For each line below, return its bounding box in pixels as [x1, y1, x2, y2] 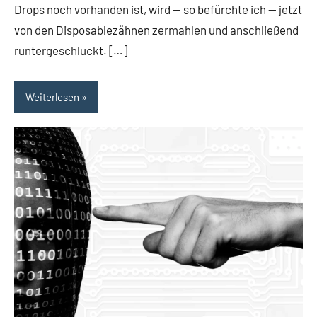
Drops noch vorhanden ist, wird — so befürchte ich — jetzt [14, 2, 302, 17]
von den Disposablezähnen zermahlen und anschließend [14, 23, 299, 38]
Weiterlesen [25, 90, 79, 103]
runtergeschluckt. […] [14, 43, 127, 58]
